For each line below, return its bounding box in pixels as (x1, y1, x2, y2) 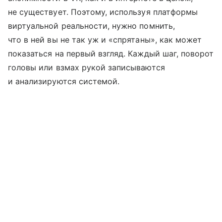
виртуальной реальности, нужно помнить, (8, 20, 175, 31)
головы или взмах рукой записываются (8, 62, 165, 72)
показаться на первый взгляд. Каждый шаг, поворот (8, 48, 214, 58)
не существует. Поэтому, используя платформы (8, 6, 198, 17)
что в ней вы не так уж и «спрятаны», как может (8, 34, 202, 45)
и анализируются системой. (8, 76, 120, 86)
